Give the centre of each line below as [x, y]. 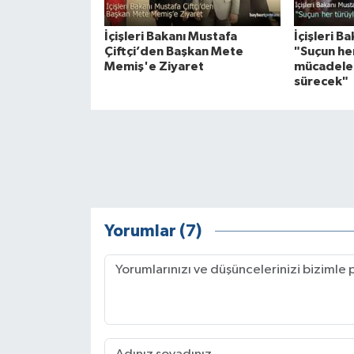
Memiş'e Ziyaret [154, 67]
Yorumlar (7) [153, 231]
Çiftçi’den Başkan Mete [173, 52]
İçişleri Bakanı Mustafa [170, 37]
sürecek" [321, 82]
